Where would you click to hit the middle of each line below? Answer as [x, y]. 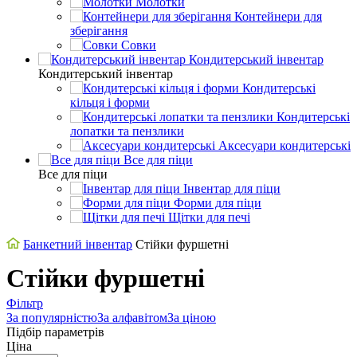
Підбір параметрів [55, 332]
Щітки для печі [209, 217]
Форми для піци [218, 202]
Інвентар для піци [232, 188]
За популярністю [52, 318]
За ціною [192, 318]
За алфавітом [132, 318]
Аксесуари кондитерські [284, 145]
